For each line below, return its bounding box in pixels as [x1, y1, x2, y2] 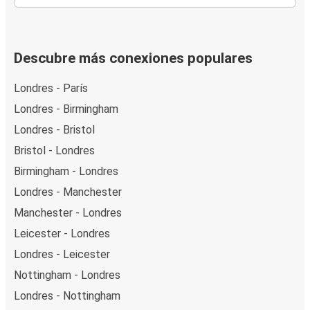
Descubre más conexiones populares [14, 50, 253, 67]
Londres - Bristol [14, 122, 95, 136]
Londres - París [14, 81, 88, 95]
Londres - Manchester [14, 185, 122, 199]
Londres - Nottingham [14, 289, 120, 302]
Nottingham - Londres [14, 268, 120, 282]
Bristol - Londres [14, 143, 95, 157]
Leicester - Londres [14, 226, 110, 240]
